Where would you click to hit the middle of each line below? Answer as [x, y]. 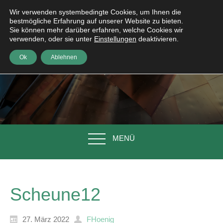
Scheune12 [55, 195]
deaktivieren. [158, 39]
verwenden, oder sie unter [52, 39]
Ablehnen [64, 57]
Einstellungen [115, 39]
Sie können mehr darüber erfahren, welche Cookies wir [96, 30]
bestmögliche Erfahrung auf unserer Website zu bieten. [96, 21]
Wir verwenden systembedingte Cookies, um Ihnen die [95, 12]
